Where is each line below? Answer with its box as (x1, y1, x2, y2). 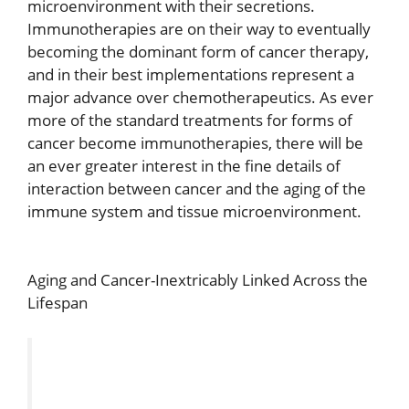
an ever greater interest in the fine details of (27, 154, 341, 176)
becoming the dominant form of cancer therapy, (27, 40, 369, 62)
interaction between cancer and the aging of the (27, 177, 366, 199)
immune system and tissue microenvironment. (27, 200, 362, 222)
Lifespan (27, 292, 88, 314)
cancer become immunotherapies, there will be (27, 131, 363, 153)
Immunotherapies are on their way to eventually (27, 17, 371, 39)
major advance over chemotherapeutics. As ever (27, 86, 373, 108)
